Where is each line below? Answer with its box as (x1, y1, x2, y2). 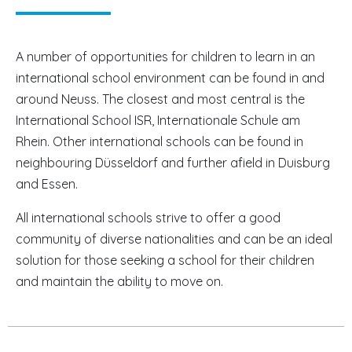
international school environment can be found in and (16, 69, 324, 86)
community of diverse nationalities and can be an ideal (16, 230, 332, 247)
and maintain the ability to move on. (16, 273, 223, 289)
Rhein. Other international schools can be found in (16, 133, 303, 149)
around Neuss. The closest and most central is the (16, 90, 305, 107)
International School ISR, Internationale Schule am (16, 112, 300, 128)
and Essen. (16, 175, 78, 192)
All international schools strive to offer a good (16, 209, 280, 225)
